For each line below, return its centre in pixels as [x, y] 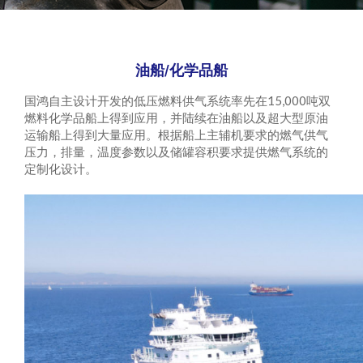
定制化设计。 [61, 169]
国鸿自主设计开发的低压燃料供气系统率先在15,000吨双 [177, 100]
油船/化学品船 [181, 70]
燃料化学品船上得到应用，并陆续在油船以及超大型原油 [176, 117]
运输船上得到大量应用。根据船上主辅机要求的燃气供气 [176, 135]
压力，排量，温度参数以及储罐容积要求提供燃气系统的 [176, 152]
